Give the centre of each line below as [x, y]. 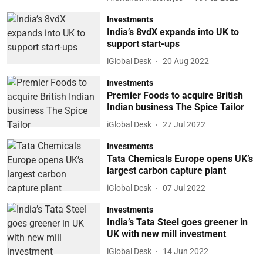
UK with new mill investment [166, 234]
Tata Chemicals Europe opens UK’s [180, 159]
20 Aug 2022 [186, 61]
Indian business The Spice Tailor [175, 107]
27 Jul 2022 [184, 124]
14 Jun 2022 [185, 251]
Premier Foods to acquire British [175, 95]
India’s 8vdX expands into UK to [173, 32]
